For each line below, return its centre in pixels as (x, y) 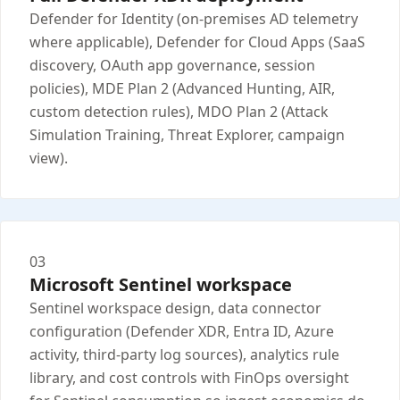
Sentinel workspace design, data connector (175, 308)
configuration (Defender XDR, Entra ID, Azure (182, 332)
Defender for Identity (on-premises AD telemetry (194, 19)
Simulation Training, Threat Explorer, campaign (187, 135)
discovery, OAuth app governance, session (172, 66)
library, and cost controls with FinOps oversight (189, 378)
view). (49, 158)
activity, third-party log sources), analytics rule (184, 355)
